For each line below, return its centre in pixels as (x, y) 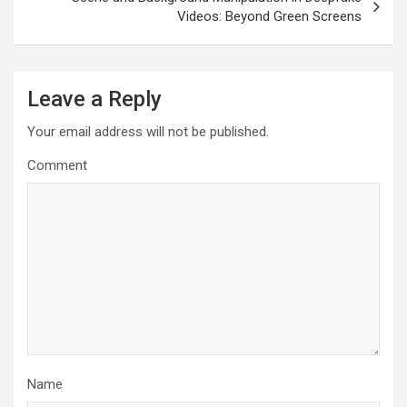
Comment (57, 165)
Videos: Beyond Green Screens (269, 16)
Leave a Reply (94, 99)
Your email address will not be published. (148, 131)
